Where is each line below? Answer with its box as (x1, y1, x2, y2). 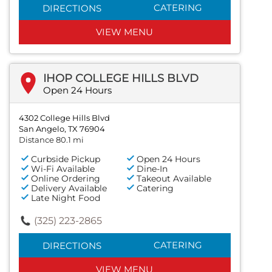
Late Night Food (31, 192, 100, 203)
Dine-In (137, 163, 168, 174)
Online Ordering (31, 172, 100, 184)
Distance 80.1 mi (19, 134, 84, 144)
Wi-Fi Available (31, 163, 95, 174)
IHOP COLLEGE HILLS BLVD (43, 71, 199, 85)
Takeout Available (137, 172, 212, 184)
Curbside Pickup (31, 153, 100, 165)
